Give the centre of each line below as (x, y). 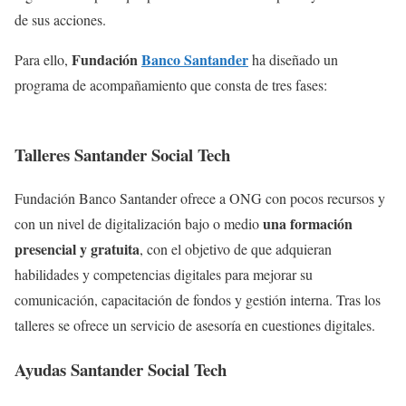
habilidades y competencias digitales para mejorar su (164, 275)
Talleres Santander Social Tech (122, 154)
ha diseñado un (293, 59)
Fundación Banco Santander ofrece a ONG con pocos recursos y (200, 198)
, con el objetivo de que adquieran (236, 249)
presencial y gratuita (77, 249)
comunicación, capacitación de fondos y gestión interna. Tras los (198, 300)
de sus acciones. (60, 19)
